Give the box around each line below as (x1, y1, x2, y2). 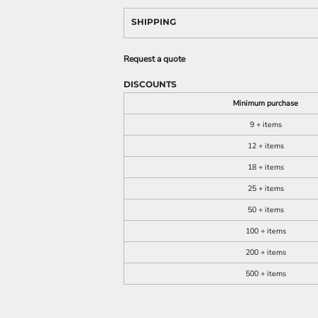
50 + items (247, 204, 284, 215)
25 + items (247, 183, 284, 194)
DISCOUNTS (124, 79, 177, 89)
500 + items (245, 268, 286, 279)
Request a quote (124, 53, 185, 65)
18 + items (247, 162, 284, 172)
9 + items (249, 119, 282, 130)
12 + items (247, 141, 284, 151)
